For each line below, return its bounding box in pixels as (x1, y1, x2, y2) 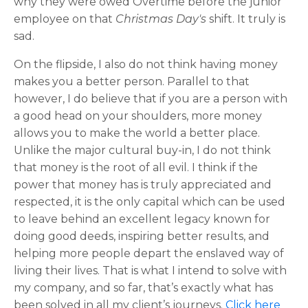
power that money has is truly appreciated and (14, 177, 272, 191)
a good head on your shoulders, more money (14, 109, 262, 122)
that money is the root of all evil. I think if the (14, 160, 258, 174)
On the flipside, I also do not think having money (14, 57, 278, 71)
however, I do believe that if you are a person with (14, 91, 287, 105)
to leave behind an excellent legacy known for (14, 212, 270, 225)
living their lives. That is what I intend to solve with (14, 263, 287, 277)
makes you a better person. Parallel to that (14, 74, 250, 88)
